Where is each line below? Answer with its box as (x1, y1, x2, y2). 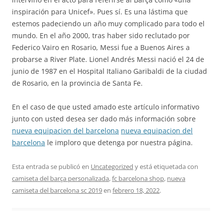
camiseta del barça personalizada (12, 174, 109, 183)
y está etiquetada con (133, 162, 198, 171)
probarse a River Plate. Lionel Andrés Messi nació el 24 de (12, 55, 204, 64)
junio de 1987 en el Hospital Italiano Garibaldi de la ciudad (12, 66, 207, 76)
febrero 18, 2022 (112, 186, 160, 195)
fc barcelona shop (112, 174, 164, 183)
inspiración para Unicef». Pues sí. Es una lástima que (12, 7, 188, 16)
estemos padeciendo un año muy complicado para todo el (12, 19, 205, 28)
